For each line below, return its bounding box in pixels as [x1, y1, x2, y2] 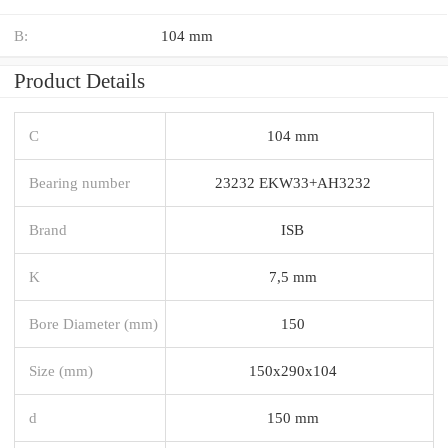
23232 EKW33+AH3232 [214, 173, 371, 191]
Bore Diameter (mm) [29, 314, 158, 332]
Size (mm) [29, 361, 93, 379]
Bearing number [29, 173, 130, 191]
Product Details [14, 68, 145, 93]
